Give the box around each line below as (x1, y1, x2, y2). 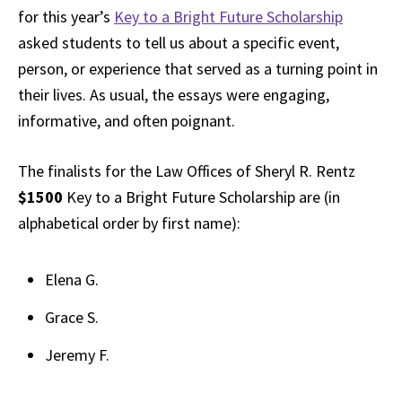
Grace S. (45, 307, 99, 328)
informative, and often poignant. (18, 110, 235, 132)
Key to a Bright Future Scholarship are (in (66, 187, 340, 208)
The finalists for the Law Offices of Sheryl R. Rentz (18, 161, 355, 182)
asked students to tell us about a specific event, (18, 32, 339, 54)
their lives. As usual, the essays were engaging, (18, 84, 329, 106)
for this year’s (18, 6, 114, 28)
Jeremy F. (45, 345, 109, 366)
